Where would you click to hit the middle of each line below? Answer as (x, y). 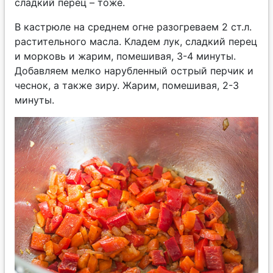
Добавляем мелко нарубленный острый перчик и (134, 70)
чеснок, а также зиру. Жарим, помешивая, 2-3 (127, 85)
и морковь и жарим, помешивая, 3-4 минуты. (125, 56)
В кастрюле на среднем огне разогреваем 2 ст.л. (133, 27)
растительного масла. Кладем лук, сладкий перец (136, 41)
